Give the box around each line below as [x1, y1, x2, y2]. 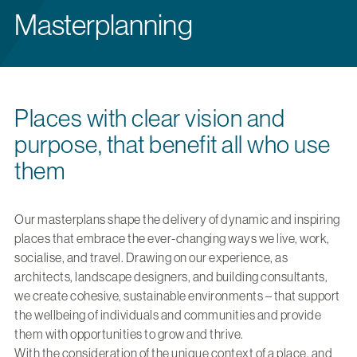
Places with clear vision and [14, 105, 284, 131]
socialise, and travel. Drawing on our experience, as [14, 250, 288, 265]
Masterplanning [14, 9, 193, 41]
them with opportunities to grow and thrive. [14, 327, 244, 341]
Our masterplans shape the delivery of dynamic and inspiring [14, 212, 340, 226]
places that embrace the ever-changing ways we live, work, [14, 231, 330, 245]
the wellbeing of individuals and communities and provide [14, 308, 321, 322]
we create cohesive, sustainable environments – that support [14, 288, 340, 303]
